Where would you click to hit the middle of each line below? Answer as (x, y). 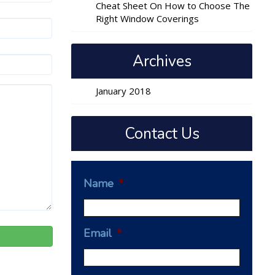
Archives (162, 61)
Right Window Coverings (147, 18)
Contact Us (162, 134)
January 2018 (123, 91)
